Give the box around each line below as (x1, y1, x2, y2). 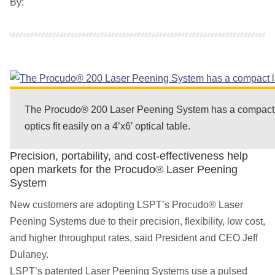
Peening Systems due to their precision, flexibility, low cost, (10, 215, 265, 227)
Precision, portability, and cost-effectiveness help (10, 149, 248, 163)
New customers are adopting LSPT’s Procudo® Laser (10, 199, 243, 210)
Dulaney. (10, 249, 48, 260)
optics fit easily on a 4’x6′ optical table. (25, 121, 190, 132)
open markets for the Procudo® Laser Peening (10, 163, 238, 176)
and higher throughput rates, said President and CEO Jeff (10, 232, 258, 243)
